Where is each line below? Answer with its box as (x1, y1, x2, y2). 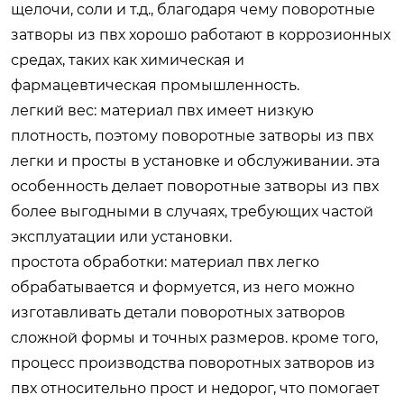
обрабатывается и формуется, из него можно (11, 278, 354, 296)
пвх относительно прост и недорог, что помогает (11, 379, 380, 397)
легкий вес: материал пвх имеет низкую (11, 101, 314, 119)
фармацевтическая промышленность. (11, 76, 299, 94)
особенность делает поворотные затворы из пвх (11, 177, 379, 195)
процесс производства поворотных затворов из (11, 353, 375, 372)
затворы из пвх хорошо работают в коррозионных (11, 25, 390, 43)
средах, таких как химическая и (11, 50, 244, 69)
